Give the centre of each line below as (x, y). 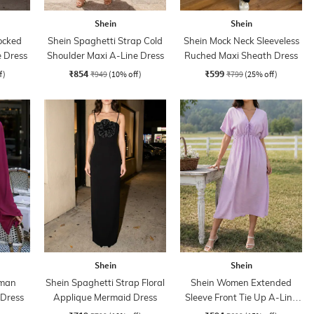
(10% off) (125, 74)
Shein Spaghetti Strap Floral (105, 282)
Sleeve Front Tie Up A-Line (241, 297)
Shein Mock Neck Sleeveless (241, 40)
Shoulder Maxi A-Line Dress (105, 55)
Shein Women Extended (241, 282)
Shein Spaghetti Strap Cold (105, 40)
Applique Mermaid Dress (105, 297)
